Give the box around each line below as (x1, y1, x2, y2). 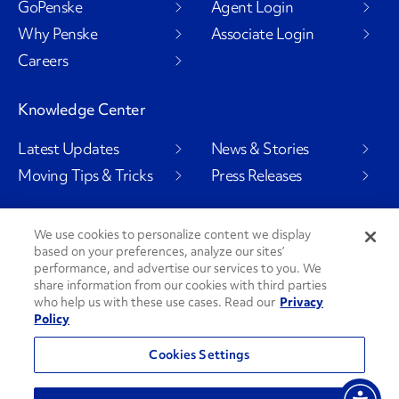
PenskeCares (18, 317, 100, 338)
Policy (34, 311, 70, 327)
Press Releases (210, 164, 302, 185)
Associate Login (210, 22, 314, 44)
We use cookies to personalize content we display (34, 226, 312, 242)
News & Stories (210, 137, 309, 159)
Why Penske (18, 22, 97, 44)
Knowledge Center (18, 98, 145, 119)
